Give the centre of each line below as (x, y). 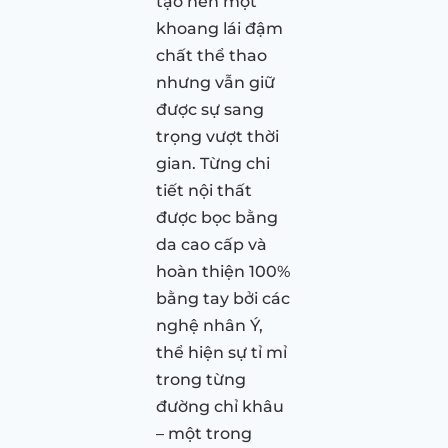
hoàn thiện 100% (223, 271)
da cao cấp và (211, 244)
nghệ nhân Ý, (209, 325)
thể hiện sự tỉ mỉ (221, 352)
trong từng (201, 379)
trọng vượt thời (217, 136)
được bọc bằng (217, 217)
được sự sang (210, 109)
